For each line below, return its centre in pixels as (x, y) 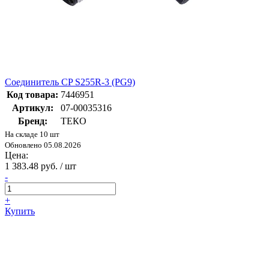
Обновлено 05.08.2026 (43, 145)
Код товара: (32, 95)
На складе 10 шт (32, 134)
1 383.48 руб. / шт (41, 166)
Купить (20, 211)
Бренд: (32, 121)
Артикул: (32, 108)
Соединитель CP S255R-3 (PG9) (70, 82)
